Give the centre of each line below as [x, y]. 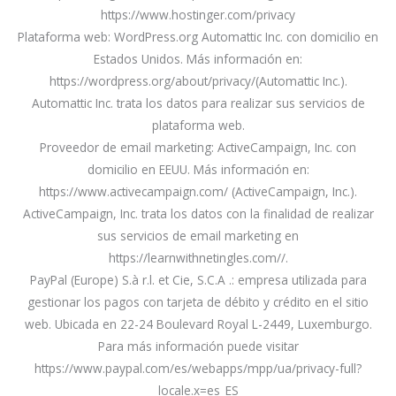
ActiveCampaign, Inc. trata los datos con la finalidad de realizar [198, 214]
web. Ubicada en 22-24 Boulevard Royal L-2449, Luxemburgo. [198, 324]
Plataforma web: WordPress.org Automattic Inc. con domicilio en [198, 37]
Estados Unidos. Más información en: [198, 59]
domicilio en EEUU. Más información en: [198, 170]
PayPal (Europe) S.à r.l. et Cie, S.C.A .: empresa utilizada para [198, 280]
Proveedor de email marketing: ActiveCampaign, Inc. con [198, 148]
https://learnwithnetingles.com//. [198, 258]
